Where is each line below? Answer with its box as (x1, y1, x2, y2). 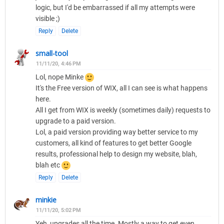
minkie (35, 195, 56, 205)
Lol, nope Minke (35, 73, 85, 81)
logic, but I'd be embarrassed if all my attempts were (35, 3, 195, 12)
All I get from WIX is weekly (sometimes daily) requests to (35, 106, 210, 114)
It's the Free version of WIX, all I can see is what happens (35, 84, 207, 92)
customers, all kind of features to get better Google (35, 139, 191, 147)
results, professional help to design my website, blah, (35, 150, 197, 158)
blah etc (35, 161, 61, 169)
